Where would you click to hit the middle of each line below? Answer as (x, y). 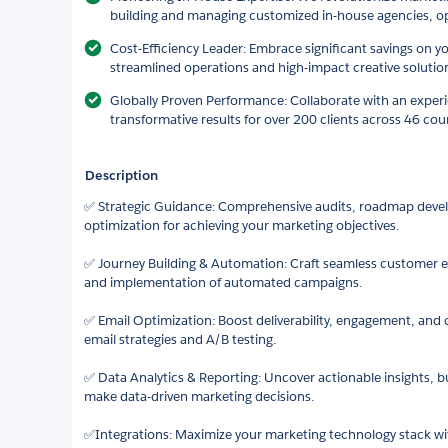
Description (121, 175)
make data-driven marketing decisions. (199, 396)
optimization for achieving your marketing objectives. (241, 225)
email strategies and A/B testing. (180, 339)
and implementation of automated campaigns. (223, 282)
